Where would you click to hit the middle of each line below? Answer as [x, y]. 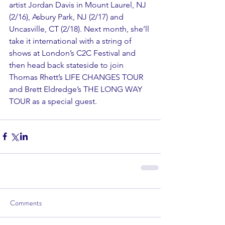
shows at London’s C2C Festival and [73, 53]
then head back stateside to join [67, 65]
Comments [26, 203]
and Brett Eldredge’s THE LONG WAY [77, 89]
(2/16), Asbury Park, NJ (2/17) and [67, 17]
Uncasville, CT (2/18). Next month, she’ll [80, 29]
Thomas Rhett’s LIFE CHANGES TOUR [77, 77]
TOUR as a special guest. [53, 101]
